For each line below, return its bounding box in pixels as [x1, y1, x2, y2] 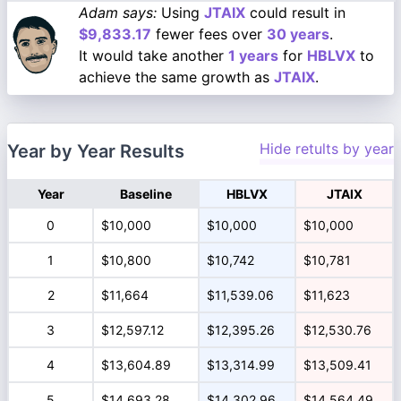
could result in [245, 4, 346, 21]
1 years [228, 47, 278, 64]
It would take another [79, 47, 228, 64]
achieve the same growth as [79, 68, 274, 86]
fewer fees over [151, 25, 267, 43]
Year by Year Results [7, 141, 184, 162]
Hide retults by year [260, 140, 394, 158]
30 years [267, 25, 329, 43]
